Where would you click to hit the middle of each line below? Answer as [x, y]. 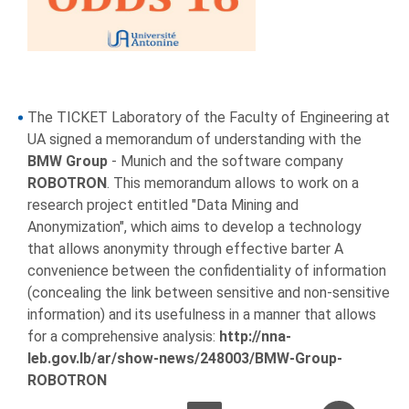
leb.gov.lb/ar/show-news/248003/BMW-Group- [185, 359]
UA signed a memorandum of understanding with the [194, 140]
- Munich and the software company [225, 162]
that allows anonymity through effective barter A [185, 249]
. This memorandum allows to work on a [233, 184]
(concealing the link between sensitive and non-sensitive [209, 293]
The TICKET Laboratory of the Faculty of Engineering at [209, 118]
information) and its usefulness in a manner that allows [202, 315]
